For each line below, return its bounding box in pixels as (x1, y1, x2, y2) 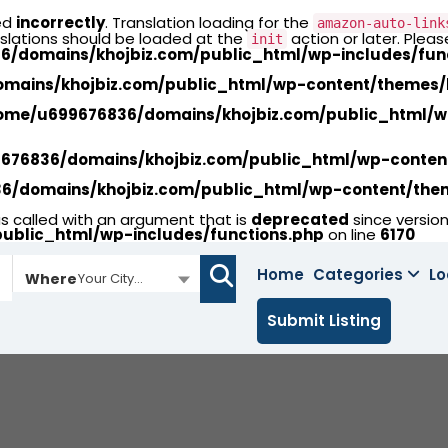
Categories (313, 264, 404, 285)
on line (324, 224, 380, 245)
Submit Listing (267, 310, 382, 331)
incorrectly (16, 12, 105, 33)
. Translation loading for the (105, 12, 313, 33)
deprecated (251, 209, 349, 230)
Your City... (77, 269, 143, 288)
